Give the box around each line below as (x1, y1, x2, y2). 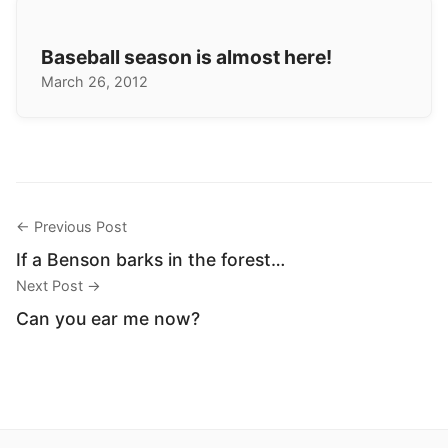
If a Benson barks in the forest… (16, 248, 285, 270)
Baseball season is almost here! (41, 44, 332, 69)
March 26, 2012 (41, 72, 148, 90)
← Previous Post (16, 217, 127, 235)
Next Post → (16, 276, 101, 294)
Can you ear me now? (16, 307, 200, 329)
